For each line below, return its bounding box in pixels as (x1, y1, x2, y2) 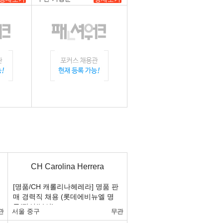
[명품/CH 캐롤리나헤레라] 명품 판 (13, 183, 118, 191)
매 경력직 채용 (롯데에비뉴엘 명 (13, 193, 114, 201)
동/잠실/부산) (13, 203, 54, 211)
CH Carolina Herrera (31, 162, 104, 171)
